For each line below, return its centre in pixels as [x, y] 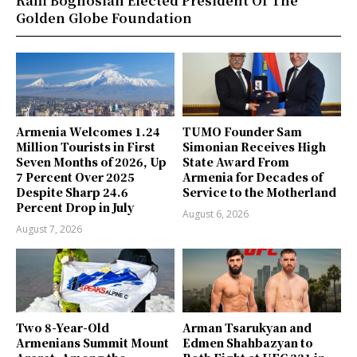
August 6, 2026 [216, 214]
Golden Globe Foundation [104, 18]
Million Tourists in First [86, 147]
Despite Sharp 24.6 [72, 192]
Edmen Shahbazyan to [248, 342]
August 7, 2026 [49, 229]
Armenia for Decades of [253, 177]
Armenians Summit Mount [92, 342]
